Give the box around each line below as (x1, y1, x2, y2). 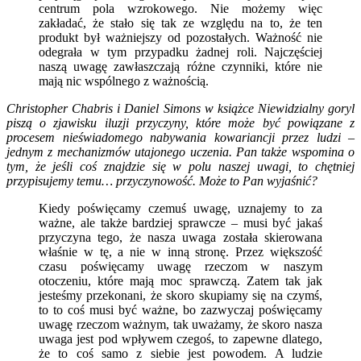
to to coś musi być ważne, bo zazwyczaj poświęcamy (39, 302, 322, 317)
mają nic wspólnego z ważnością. (39, 73, 212, 88)
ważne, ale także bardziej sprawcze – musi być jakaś (39, 215, 322, 230)
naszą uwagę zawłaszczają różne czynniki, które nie (39, 59, 322, 73)
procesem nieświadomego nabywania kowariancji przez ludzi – (6, 130, 355, 144)
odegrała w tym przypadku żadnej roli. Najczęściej (39, 44, 322, 59)
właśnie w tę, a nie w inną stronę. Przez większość (39, 244, 322, 259)
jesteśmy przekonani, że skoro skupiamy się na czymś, (39, 288, 322, 302)
